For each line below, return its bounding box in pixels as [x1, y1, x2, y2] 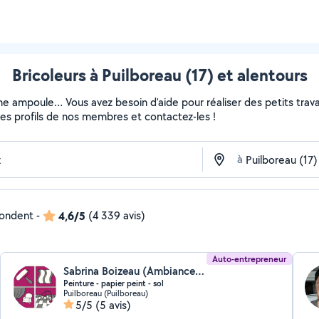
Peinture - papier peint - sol [63, 278, 164, 289]
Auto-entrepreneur [211, 253, 286, 265]
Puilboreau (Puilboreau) [63, 288, 149, 298]
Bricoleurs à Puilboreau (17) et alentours [11, 63, 308, 86]
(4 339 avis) [88, 208, 145, 223]
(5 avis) [95, 298, 132, 313]
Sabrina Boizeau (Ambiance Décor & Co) [195, 263, 205, 278]
